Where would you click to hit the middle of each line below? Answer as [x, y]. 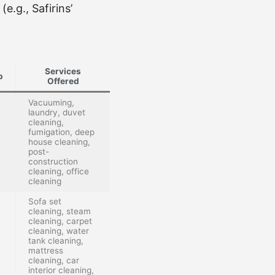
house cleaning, [59, 141]
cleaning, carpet [60, 221]
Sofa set [45, 201]
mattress [46, 250]
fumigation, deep [61, 132]
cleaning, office [59, 171]
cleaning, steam [60, 211]
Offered [63, 81]
